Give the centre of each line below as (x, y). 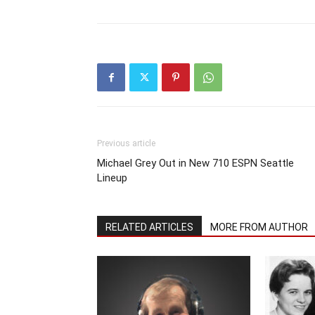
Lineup (112, 178)
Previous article (126, 143)
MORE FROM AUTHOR (259, 227)
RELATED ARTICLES (149, 227)
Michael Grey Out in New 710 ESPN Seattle (195, 163)
